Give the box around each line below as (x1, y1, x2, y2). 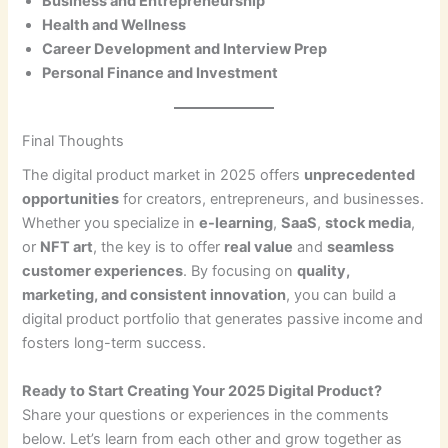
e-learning (199, 214, 274, 233)
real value (224, 238, 294, 257)
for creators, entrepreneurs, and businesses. (119, 190, 425, 209)
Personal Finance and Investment (42, 64, 279, 83)
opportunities (22, 190, 120, 209)
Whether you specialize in (22, 214, 200, 233)
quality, (297, 262, 351, 281)
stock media (325, 214, 412, 233)
